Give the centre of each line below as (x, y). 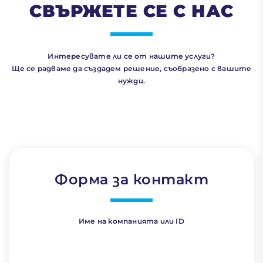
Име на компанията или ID (131, 221)
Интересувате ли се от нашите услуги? (131, 56)
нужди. (131, 81)
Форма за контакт (131, 180)
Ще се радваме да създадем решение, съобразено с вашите (131, 69)
